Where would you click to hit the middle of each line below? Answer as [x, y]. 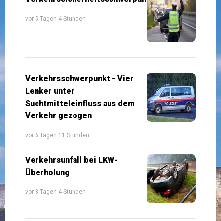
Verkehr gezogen [58, 115]
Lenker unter [50, 91]
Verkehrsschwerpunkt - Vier [79, 78]
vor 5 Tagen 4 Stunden [55, 18]
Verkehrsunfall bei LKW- [72, 160]
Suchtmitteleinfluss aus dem [80, 103]
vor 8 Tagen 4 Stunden [55, 192]
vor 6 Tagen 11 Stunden [57, 135]
